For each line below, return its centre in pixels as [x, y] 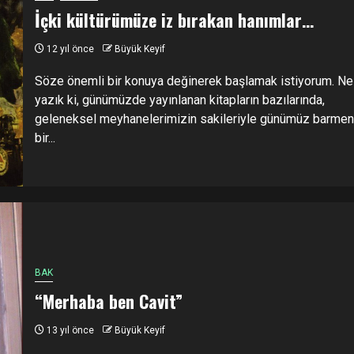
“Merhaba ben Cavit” [108, 301]
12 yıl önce [69, 49]
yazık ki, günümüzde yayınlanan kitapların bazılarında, [179, 100]
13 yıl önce [69, 330]
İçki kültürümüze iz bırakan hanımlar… [174, 19]
